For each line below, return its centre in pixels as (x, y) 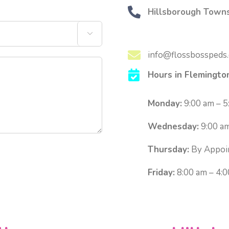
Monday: (165, 103)
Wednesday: (173, 126)
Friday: (161, 172)
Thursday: (168, 149)
